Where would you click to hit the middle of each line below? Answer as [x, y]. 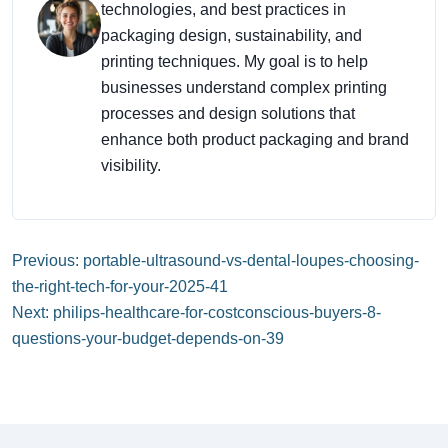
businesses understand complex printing [244, 88]
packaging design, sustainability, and [231, 36]
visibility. [131, 166]
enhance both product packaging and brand [255, 140]
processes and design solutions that [228, 114]
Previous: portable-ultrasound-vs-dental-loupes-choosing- [215, 261]
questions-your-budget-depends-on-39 [148, 339]
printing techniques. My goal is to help [234, 62]
